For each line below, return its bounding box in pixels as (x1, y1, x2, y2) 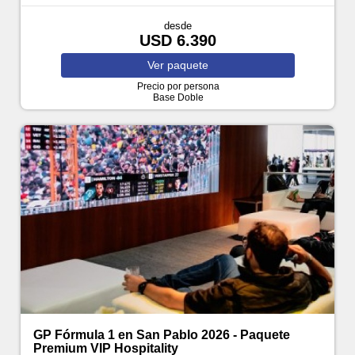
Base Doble (152, 92, 204, 104)
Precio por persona (136, 81, 219, 93)
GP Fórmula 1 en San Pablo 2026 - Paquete (33, 327, 291, 342)
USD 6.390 (139, 32, 216, 50)
